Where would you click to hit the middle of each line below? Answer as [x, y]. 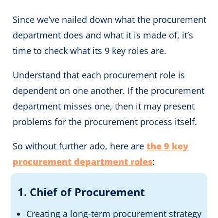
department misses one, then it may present [104, 106]
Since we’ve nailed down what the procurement [110, 19]
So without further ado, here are [80, 146]
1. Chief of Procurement [82, 191]
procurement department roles [83, 161]
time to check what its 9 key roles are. [90, 50]
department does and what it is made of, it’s [103, 35]
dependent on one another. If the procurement [109, 90]
